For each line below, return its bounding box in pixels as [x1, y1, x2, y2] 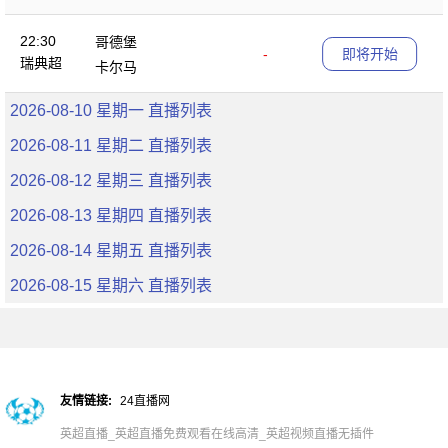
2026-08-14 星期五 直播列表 [10, 242, 212, 259]
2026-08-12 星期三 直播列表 [10, 172, 212, 189]
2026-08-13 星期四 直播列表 [10, 207, 212, 224]
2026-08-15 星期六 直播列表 [10, 277, 212, 294]
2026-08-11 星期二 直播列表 [10, 137, 212, 154]
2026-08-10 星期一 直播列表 [10, 102, 212, 119]
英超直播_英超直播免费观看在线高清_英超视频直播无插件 [60, 427, 374, 441]
